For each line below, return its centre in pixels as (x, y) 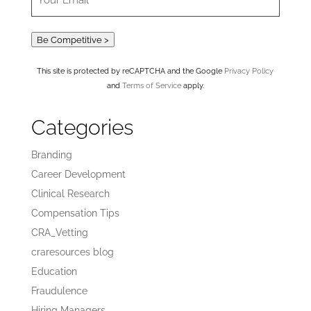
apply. (192, 86)
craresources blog (72, 252)
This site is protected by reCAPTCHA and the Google (131, 71)
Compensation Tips (75, 213)
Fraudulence (59, 291)
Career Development (78, 175)
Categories (82, 128)
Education (54, 272)
